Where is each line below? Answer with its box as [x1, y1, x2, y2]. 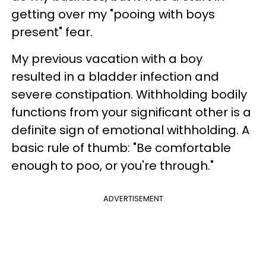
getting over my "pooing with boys [11, 6, 215, 23]
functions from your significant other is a [11, 104, 251, 121]
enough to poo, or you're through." [11, 157, 214, 174]
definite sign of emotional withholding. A [11, 122, 249, 138]
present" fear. [11, 24, 93, 40]
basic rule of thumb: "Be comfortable [11, 140, 231, 156]
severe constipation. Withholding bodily [11, 86, 247, 103]
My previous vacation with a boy [11, 50, 202, 67]
